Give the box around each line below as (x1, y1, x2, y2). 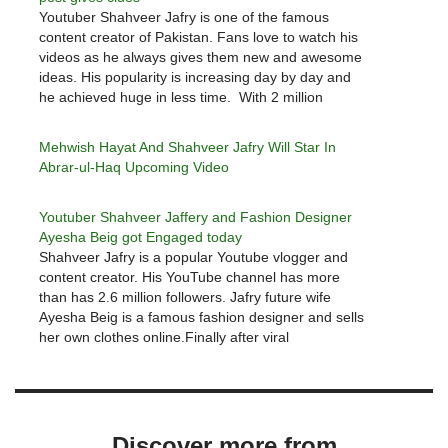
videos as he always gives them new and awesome (39, 49, 362, 66)
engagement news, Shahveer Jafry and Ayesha (39, 349, 338, 366)
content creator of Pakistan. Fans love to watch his (39, 29, 358, 46)
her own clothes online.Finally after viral (39, 329, 289, 346)
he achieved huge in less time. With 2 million (39, 89, 323, 106)
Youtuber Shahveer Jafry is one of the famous (39, 9, 329, 26)
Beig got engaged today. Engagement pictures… (39, 369, 346, 386)
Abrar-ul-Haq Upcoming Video (39, 159, 229, 176)
